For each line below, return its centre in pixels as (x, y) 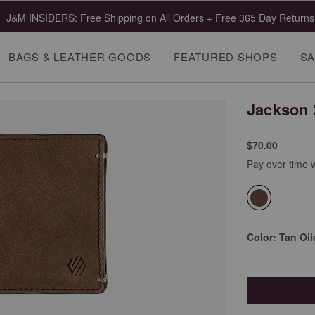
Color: (263, 237)
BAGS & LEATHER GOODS (80, 57)
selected (279, 214)
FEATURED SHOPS (226, 57)
